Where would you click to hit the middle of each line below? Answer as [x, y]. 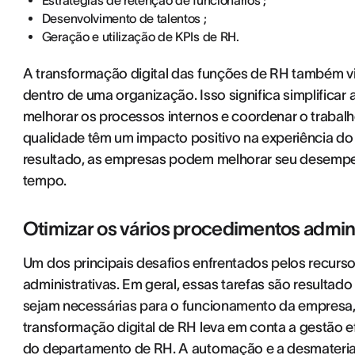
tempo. [44, 181]
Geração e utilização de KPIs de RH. [140, 36]
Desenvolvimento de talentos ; [124, 18]
